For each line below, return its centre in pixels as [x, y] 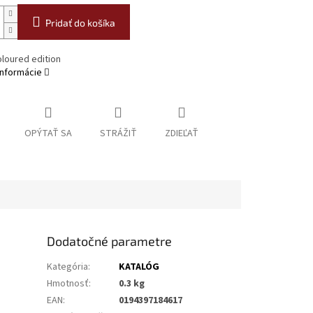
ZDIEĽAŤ [181, 134]
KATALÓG [139, 267]
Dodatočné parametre [110, 241]
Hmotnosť [68, 284]
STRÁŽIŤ [118, 134]
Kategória [68, 267]
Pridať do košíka [80, 23]
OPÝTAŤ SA [48, 134]
